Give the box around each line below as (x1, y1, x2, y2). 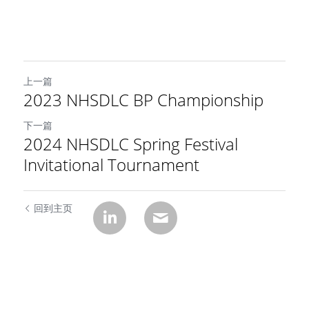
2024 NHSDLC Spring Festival (23, 132, 238, 155)
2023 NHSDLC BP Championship (23, 88, 263, 111)
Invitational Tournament (23, 152, 199, 176)
